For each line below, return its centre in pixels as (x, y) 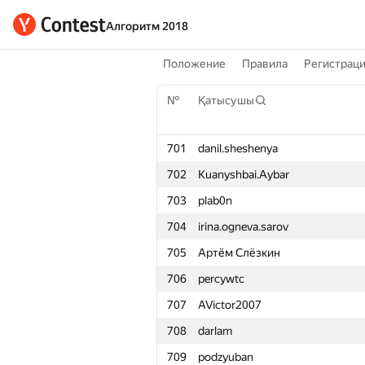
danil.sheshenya (238, 148)
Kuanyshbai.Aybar (244, 174)
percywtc (221, 279)
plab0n (215, 200)
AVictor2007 (230, 305)
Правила (265, 64)
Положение (194, 64)
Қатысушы (226, 100)
